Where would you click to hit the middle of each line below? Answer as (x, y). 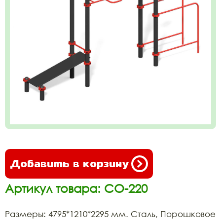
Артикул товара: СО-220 (76, 188)
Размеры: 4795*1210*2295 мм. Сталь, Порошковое (110, 214)
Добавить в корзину (69, 163)
